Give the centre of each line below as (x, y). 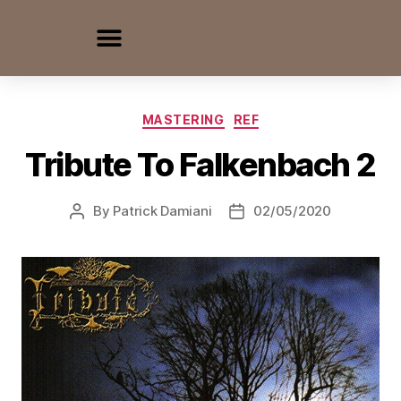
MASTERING (183, 119)
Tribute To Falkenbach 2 (200, 164)
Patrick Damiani (162, 210)
